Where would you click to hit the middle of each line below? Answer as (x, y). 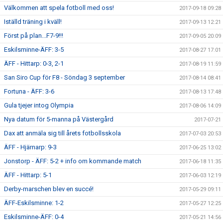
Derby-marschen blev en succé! (49, 189)
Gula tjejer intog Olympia (39, 105)
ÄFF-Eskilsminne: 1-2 (34, 203)
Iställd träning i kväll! (33, 22)
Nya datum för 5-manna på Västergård (59, 119)
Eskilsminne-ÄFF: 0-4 (34, 217)
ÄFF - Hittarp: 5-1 (28, 175)
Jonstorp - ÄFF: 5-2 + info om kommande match (73, 161)
